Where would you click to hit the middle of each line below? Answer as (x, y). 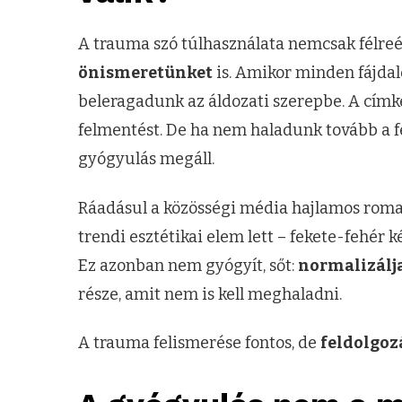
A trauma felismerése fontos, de (199, 343)
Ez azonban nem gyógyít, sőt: (188, 265)
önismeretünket (145, 73)
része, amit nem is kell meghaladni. (210, 294)
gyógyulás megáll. (146, 159)
